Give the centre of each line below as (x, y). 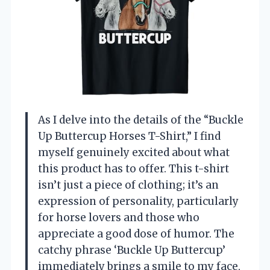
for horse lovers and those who (119, 218)
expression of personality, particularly (138, 202)
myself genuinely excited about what (134, 153)
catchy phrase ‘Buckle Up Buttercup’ (132, 250)
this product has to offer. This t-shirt (133, 169)
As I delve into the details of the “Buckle (141, 120)
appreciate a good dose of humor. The (136, 234)
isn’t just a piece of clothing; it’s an (128, 185)
